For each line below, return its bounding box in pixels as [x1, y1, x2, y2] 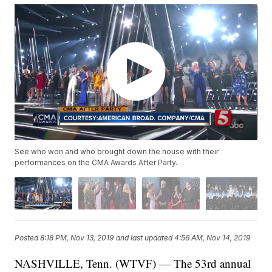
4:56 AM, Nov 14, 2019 [174, 233, 251, 243]
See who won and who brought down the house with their [15, 147, 219, 157]
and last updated [116, 233, 173, 243]
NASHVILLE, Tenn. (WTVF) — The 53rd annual [15, 255, 251, 271]
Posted [15, 233, 41, 243]
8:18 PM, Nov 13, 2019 [40, 233, 114, 243]
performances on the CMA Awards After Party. [15, 158, 178, 168]
